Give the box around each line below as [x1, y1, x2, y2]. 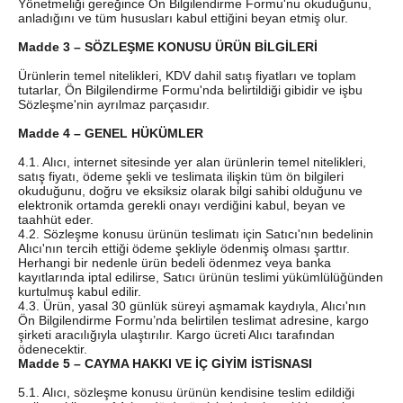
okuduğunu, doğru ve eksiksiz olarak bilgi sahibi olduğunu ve [18, 183, 363, 198]
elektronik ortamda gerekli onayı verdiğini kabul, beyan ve [18, 197, 345, 212]
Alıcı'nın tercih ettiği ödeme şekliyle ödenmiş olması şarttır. [18, 240, 350, 255]
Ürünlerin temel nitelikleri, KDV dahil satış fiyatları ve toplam [18, 67, 356, 83]
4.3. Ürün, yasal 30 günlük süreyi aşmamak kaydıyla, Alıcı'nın [18, 298, 366, 313]
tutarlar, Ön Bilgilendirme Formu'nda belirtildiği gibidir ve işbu [18, 82, 363, 97]
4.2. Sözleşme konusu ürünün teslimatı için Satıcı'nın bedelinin [18, 226, 373, 241]
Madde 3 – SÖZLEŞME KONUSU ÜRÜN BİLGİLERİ [18, 39, 318, 54]
